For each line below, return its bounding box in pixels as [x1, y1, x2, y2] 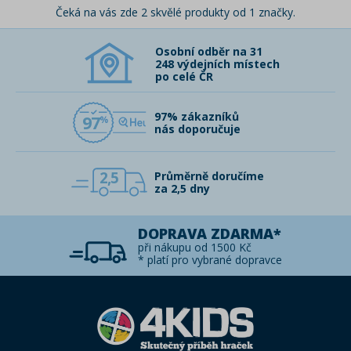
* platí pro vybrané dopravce [138, 252, 282, 267]
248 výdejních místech [154, 56, 280, 71]
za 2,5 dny [154, 181, 210, 196]
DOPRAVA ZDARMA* [138, 224, 281, 243]
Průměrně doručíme [154, 168, 264, 183]
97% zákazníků [154, 109, 239, 124]
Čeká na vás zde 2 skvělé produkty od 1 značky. [56, 5, 295, 20]
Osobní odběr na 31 [154, 44, 262, 59]
